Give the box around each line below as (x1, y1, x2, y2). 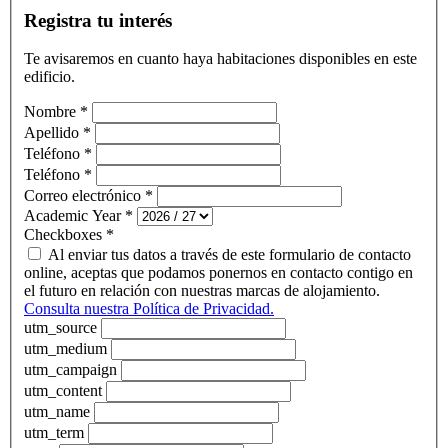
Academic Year (24, 207, 125, 225)
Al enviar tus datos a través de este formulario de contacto (48, 246, 411, 264)
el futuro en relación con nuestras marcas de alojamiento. (24, 282, 380, 300)
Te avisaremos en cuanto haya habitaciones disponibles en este (24, 50, 417, 68)
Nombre (24, 103, 80, 121)
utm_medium (24, 340, 111, 358)
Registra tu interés (24, 9, 172, 31)
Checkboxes (24, 226, 106, 244)
